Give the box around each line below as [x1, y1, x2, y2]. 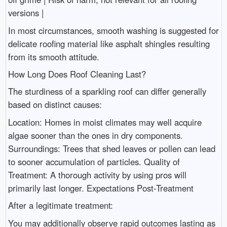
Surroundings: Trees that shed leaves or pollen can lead [8, 142, 215, 155]
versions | [8, 7, 44, 19]
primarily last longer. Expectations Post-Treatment [8, 181, 194, 194]
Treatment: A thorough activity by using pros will [8, 168, 186, 181]
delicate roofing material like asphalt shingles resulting [8, 37, 210, 50]
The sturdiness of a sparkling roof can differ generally [8, 85, 206, 98]
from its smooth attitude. [8, 50, 99, 63]
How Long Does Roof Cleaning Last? [8, 67, 146, 80]
